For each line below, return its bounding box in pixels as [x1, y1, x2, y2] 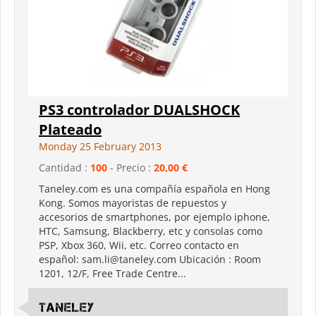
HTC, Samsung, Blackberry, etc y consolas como [39, 224, 262, 238]
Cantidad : [39, 160, 90, 174]
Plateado [39, 119, 102, 139]
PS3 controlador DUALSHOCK [39, 99, 240, 119]
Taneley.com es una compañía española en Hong [39, 181, 270, 195]
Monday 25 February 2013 [39, 139, 162, 153]
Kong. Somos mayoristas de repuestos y [39, 195, 226, 209]
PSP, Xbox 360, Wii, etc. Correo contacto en [39, 238, 239, 252]
